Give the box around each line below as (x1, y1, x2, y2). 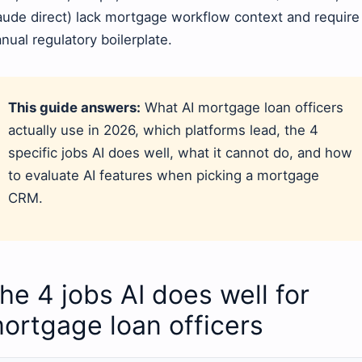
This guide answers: (8, 99, 141, 116)
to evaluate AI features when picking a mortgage (8, 167, 319, 184)
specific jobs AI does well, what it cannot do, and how (8, 145, 352, 162)
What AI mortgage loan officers (141, 99, 343, 116)
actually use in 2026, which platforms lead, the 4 (8, 122, 318, 139)
